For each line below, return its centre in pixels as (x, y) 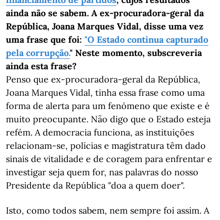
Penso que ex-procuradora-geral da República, (103, 79)
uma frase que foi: (45, 40)
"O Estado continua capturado (146, 40)
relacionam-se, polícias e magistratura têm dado (106, 146)
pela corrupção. (38, 53)
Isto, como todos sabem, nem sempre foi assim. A (108, 210)
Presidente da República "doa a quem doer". (95, 185)
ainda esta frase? (41, 66)
